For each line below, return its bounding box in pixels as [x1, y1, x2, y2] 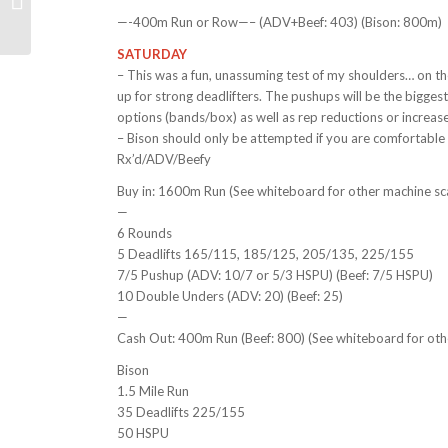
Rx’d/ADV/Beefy [117, 151, 212, 168]
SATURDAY [117, 46, 188, 63]
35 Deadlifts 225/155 [117, 404, 246, 421]
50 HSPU [117, 425, 170, 442]
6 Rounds [117, 225, 173, 242]
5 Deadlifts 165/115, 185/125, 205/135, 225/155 [117, 246, 415, 263]
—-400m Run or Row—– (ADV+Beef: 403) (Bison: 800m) [117, 13, 443, 30]
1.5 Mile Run [117, 383, 190, 400]
